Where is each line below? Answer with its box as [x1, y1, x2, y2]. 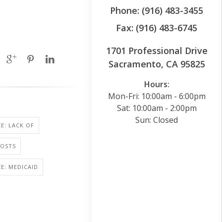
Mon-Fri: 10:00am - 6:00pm [108, 90, 206, 102]
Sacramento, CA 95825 [108, 57, 205, 70]
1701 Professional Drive [106, 44, 208, 56]
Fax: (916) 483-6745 [116, 21, 197, 34]
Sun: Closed [135, 114, 178, 125]
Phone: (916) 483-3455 [110, 4, 203, 16]
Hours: [144, 78, 169, 90]
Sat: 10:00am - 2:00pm [116, 102, 197, 113]
